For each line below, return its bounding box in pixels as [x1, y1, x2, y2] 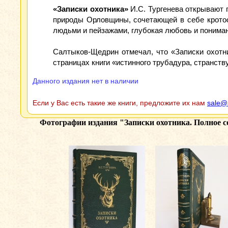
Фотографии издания [40, 118, 120, 127]
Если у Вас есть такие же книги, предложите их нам [33, 99, 207, 107]
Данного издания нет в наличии [33, 77, 138, 85]
